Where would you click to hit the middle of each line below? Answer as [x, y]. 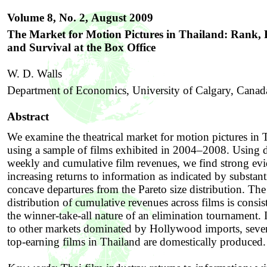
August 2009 [122, 18]
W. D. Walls [35, 74]
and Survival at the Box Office [81, 47]
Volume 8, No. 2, [49, 18]
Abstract [28, 117]
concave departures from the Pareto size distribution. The [136, 189]
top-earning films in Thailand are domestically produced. [136, 242]
